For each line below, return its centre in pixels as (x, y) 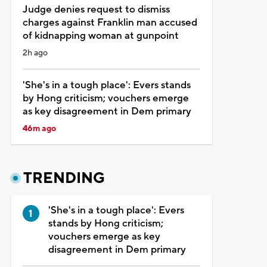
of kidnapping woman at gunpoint (100, 35)
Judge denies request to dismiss (96, 9)
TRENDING (64, 178)
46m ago (39, 128)
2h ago (35, 53)
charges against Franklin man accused (110, 22)
